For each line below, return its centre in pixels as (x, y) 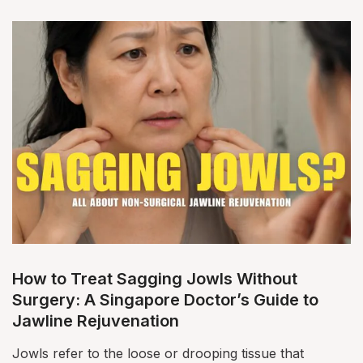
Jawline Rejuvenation (96, 321)
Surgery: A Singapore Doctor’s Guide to (165, 300)
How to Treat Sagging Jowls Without (155, 279)
